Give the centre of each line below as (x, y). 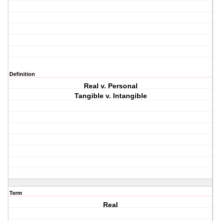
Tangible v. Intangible (110, 96)
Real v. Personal (110, 86)
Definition (22, 74)
